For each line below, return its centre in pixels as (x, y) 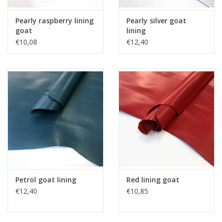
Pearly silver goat (156, 20)
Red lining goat (153, 179)
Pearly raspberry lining (55, 20)
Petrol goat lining (46, 179)
